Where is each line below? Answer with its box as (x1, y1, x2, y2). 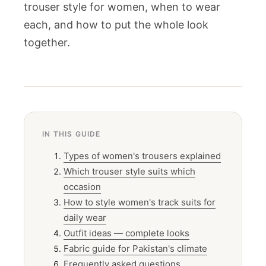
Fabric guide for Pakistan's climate (64, 247, 207, 258)
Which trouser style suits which (64, 170, 195, 181)
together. (24, 40, 70, 53)
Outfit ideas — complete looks (64, 232, 189, 243)
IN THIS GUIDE (42, 134, 101, 142)
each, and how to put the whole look (24, 23, 208, 35)
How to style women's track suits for (64, 201, 216, 212)
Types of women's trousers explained (64, 154, 221, 166)
